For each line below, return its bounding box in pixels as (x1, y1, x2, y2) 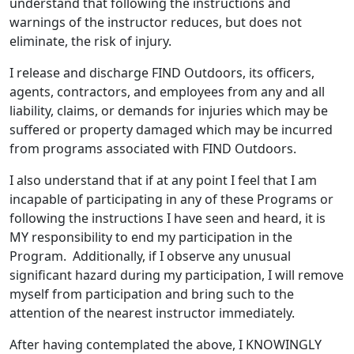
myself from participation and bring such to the (9, 285, 294, 303)
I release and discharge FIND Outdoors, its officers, (9, 64, 314, 81)
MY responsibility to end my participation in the (9, 228, 292, 246)
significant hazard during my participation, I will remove (9, 266, 344, 284)
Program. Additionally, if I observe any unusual (9, 247, 291, 265)
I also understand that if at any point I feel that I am (9, 171, 317, 189)
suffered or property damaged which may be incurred (9, 121, 333, 138)
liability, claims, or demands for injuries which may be (9, 102, 328, 119)
